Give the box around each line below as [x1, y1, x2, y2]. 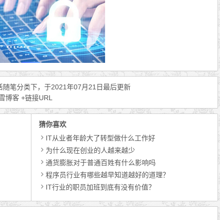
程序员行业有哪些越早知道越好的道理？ [46, 171, 170, 179]
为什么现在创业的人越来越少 [46, 146, 136, 154]
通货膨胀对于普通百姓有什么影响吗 [46, 159, 156, 166]
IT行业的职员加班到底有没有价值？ [46, 183, 156, 191]
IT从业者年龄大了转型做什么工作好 [46, 134, 156, 142]
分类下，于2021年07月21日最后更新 [17, 83, 131, 91]
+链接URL [19, 94, 53, 102]
